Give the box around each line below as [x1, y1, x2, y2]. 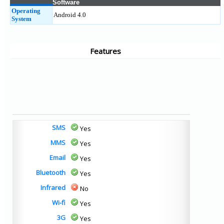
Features [90, 46, 121, 56]
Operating [11, 7, 40, 14]
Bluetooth [36, 168, 65, 177]
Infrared [40, 183, 65, 192]
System [11, 15, 31, 22]
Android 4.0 [53, 11, 86, 18]
